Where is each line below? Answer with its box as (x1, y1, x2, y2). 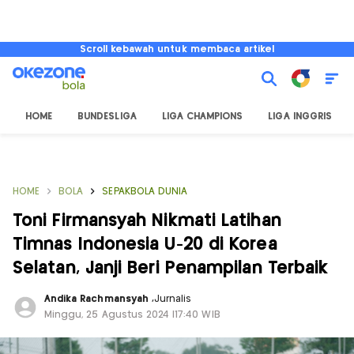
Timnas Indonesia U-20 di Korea (13, 236, 277, 253)
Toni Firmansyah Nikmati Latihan (13, 213, 281, 229)
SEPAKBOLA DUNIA (102, 187, 188, 196)
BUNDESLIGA (77, 112, 137, 121)
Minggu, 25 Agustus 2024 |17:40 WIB (44, 311, 220, 319)
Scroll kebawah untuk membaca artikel (79, 45, 275, 54)
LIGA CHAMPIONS (161, 112, 243, 121)
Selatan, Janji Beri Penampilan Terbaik (13, 260, 329, 277)
